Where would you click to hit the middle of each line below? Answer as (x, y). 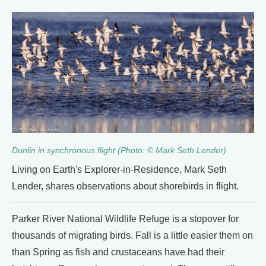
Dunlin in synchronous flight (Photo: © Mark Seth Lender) (119, 151)
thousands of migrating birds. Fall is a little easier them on (132, 235)
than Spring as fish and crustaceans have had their (118, 252)
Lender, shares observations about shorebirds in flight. (125, 186)
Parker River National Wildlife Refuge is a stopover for (125, 219)
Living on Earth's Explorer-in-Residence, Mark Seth (119, 170)
